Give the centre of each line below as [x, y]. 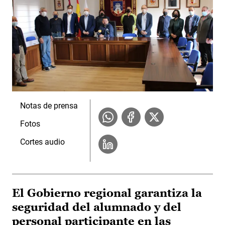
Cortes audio [42, 142]
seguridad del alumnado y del [97, 207]
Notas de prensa [49, 105]
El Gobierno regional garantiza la [107, 193]
